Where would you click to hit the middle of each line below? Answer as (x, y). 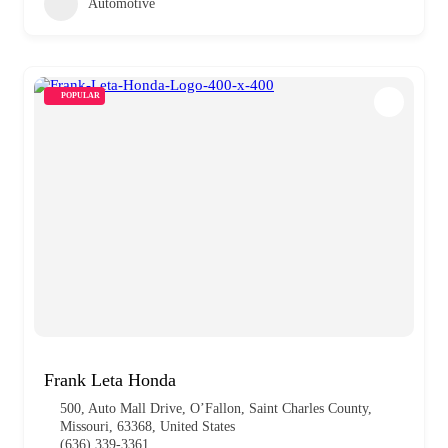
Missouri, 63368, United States (147, 426)
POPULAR (80, 95)
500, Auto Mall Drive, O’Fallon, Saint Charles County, (216, 408)
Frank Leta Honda (110, 379)
